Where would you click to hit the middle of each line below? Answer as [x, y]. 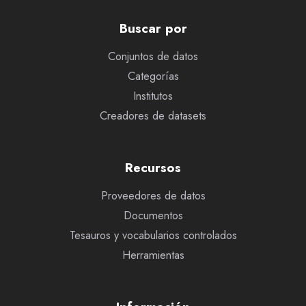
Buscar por [153, 28]
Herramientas [153, 255]
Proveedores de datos [153, 196]
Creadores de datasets [153, 116]
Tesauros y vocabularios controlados [153, 235]
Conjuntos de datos [153, 56]
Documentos [153, 215]
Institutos [153, 96]
